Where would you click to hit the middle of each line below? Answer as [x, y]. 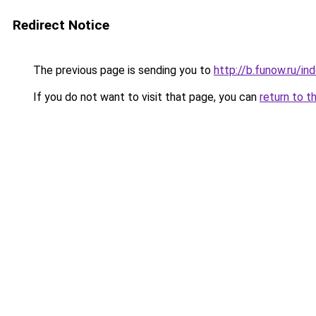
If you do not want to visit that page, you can [145, 97]
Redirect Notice [61, 25]
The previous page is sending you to [122, 70]
